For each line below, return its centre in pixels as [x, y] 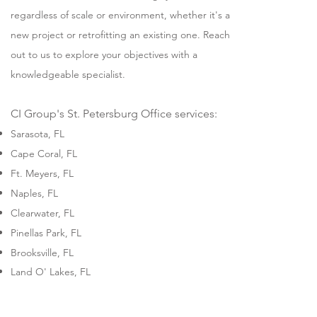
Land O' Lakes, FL [51, 272]
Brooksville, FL [42, 253]
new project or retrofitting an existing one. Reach [121, 35]
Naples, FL [36, 193]
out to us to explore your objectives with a [104, 54]
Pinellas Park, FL [46, 233]
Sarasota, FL [38, 134]
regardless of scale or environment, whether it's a [121, 15]
